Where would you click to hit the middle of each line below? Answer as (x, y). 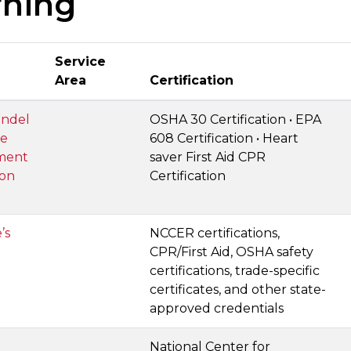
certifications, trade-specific (235, 271)
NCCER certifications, (215, 233)
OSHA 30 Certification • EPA (235, 119)
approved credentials (217, 308)
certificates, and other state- (238, 289)
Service (80, 62)
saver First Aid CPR (208, 157)
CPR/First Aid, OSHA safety (232, 252)
